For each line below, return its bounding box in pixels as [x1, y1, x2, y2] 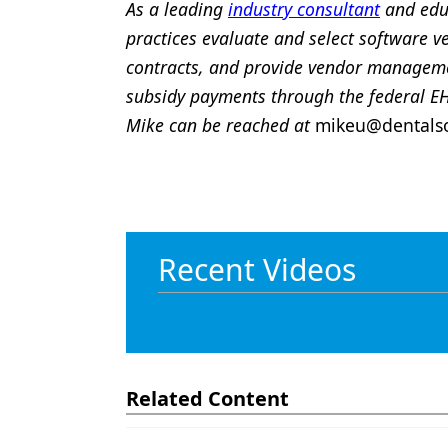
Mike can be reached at [126, 113, 315, 137]
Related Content [126, 385, 289, 412]
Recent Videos [158, 249, 356, 290]
